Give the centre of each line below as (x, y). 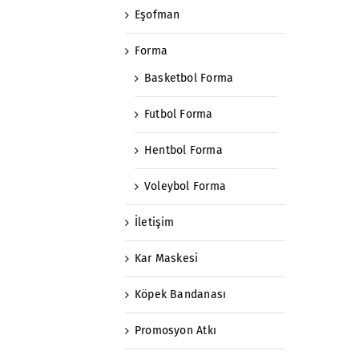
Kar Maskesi (167, 258)
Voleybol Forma (185, 186)
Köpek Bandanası (181, 294)
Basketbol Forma (189, 78)
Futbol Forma (179, 114)
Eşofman (157, 14)
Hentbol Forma (184, 150)
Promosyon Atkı (175, 330)
